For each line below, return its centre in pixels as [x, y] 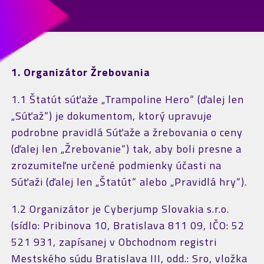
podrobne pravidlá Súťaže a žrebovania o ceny [127, 132]
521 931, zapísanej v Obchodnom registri [114, 242]
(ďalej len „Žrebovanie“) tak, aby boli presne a [126, 149]
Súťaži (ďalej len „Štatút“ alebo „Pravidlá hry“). [129, 182]
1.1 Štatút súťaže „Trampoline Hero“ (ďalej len [127, 99]
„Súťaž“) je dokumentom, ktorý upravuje [111, 116]
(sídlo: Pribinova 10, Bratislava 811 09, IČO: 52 [128, 225]
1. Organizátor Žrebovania [80, 72]
